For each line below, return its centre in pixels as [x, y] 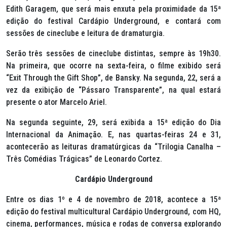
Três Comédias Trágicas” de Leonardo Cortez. [84, 159]
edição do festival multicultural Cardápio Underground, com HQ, [113, 212]
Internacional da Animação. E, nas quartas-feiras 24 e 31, [113, 135]
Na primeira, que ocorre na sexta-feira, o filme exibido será [113, 66]
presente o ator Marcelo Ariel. [58, 102]
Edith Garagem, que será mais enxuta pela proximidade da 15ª [113, 9]
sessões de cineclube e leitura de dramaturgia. [85, 33]
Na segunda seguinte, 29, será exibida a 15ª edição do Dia [113, 123]
